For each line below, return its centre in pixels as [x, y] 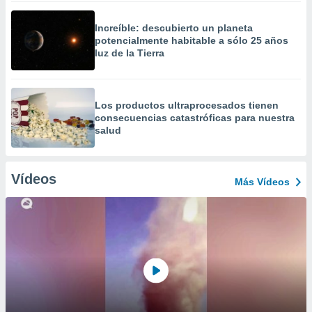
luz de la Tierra [130, 53]
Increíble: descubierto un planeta [174, 28]
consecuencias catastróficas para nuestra [195, 118]
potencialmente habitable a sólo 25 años [192, 40]
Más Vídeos [262, 182]
